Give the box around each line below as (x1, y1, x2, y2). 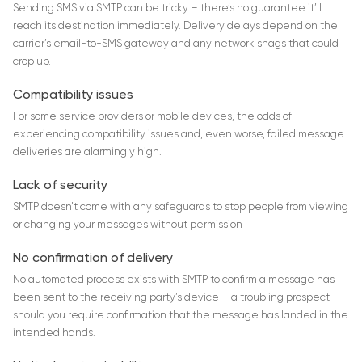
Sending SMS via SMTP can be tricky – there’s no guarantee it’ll (13, 3, 322, 15)
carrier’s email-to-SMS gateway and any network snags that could (13, 39, 339, 50)
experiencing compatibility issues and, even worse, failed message (13, 129, 344, 141)
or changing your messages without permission (13, 220, 242, 231)
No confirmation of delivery (13, 252, 173, 266)
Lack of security (13, 179, 107, 193)
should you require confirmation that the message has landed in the (13, 310, 348, 322)
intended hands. (13, 328, 95, 339)
